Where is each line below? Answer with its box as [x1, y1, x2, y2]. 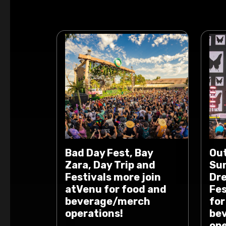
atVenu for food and [65, 183, 166, 195]
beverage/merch [65, 195, 150, 207]
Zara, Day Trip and [65, 159, 155, 171]
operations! [65, 207, 123, 219]
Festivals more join [65, 171, 161, 183]
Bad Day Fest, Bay [65, 147, 153, 159]
